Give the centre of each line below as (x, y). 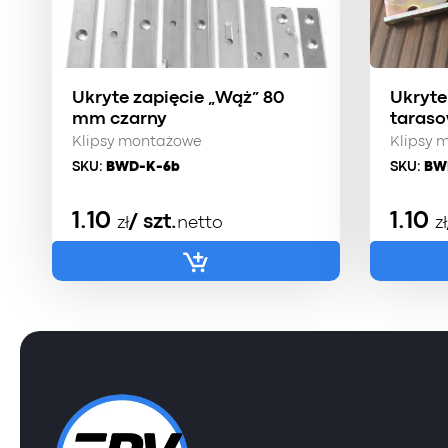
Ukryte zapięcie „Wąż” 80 (178, 98)
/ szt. (153, 223)
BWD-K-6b (143, 167)
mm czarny (119, 119)
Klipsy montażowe (136, 142)
